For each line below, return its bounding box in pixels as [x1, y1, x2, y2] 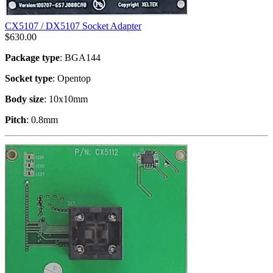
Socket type [5, 73, 52, 83]
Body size [5, 93, 44, 104]
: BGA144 [60, 52, 101, 63]
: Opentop [52, 73, 91, 83]
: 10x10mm [44, 93, 88, 104]
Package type [5, 52, 60, 63]
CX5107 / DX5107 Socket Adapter [5, 20, 141, 31]
